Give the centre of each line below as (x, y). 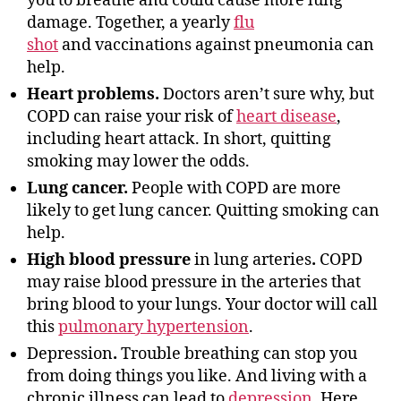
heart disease (286, 116)
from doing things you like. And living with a (197, 376)
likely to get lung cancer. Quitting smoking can (203, 210)
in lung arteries (253, 260)
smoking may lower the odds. (138, 161)
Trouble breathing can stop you (239, 354)
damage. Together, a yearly (130, 22)
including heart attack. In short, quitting (179, 139)
